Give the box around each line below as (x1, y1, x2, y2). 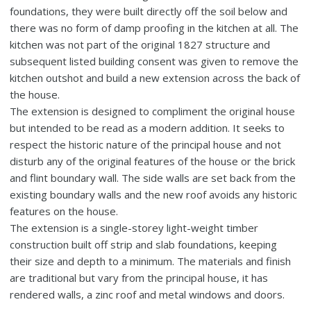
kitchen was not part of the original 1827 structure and (10, 37, 271, 51)
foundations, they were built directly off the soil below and (10, 3, 288, 18)
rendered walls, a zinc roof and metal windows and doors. (10, 287, 285, 301)
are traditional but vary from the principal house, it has (10, 270, 269, 285)
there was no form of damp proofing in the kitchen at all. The (10, 20, 299, 35)
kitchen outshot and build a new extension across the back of (10, 70, 301, 85)
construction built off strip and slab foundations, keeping (10, 237, 278, 251)
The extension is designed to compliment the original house (10, 103, 296, 118)
